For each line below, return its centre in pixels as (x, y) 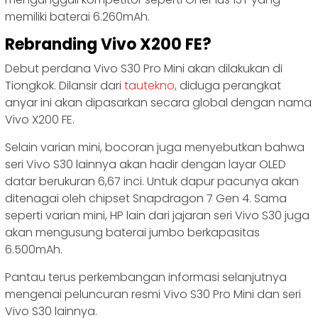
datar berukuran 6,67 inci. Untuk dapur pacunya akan (152, 182)
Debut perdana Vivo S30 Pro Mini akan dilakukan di (144, 69)
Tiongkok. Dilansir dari (65, 86)
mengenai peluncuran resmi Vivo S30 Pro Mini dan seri (153, 295)
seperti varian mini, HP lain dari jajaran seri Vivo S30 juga (157, 216)
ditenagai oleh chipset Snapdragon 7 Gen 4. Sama (146, 199)
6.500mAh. (34, 250)
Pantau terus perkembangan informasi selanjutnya (146, 278)
